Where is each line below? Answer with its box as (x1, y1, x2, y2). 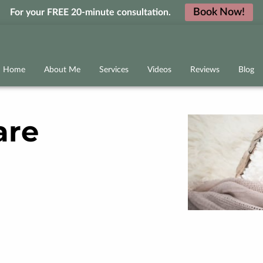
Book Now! (193, 7, 245, 18)
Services (99, 65, 129, 74)
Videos (147, 65, 171, 74)
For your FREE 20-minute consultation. (10, 8, 171, 17)
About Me (43, 65, 80, 74)
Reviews (190, 65, 220, 74)
